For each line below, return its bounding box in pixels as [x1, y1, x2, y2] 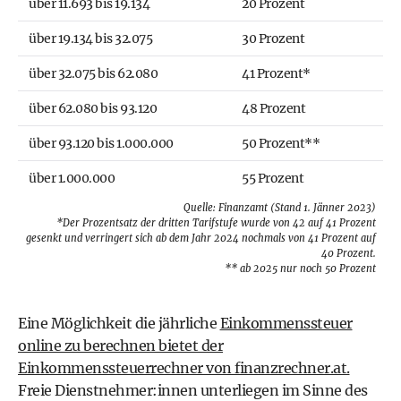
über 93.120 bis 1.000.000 [29, 135, 174, 151]
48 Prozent [242, 100, 305, 116]
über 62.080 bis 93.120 [29, 100, 157, 116]
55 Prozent [242, 170, 303, 186]
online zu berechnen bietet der [18, 337, 223, 354]
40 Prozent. [321, 247, 376, 260]
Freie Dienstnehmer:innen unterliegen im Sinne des [18, 381, 368, 399]
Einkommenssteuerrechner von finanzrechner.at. [18, 359, 350, 377]
